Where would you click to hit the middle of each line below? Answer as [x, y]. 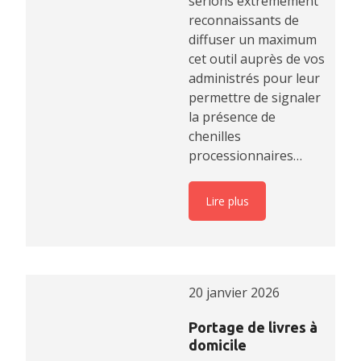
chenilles [215, 137]
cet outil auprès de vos [257, 59]
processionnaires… [245, 156]
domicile [218, 344]
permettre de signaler [255, 98]
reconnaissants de [244, 21]
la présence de [232, 117]
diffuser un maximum [253, 40]
